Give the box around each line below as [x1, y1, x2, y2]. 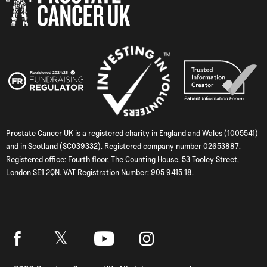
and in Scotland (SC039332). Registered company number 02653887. [6, 140, 241, 151]
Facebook [5, 250, 45, 263]
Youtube [91, 250, 124, 263]
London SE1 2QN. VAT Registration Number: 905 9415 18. [6, 166, 194, 178]
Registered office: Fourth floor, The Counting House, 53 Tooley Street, [6, 153, 239, 164]
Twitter [48, 249, 77, 262]
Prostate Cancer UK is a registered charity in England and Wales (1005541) [6, 127, 258, 138]
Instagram [134, 250, 175, 263]
